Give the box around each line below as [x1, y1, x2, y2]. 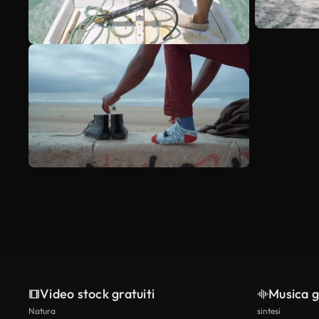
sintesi [257, 305, 281, 317]
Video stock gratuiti [40, 286, 155, 303]
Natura [28, 305, 56, 317]
